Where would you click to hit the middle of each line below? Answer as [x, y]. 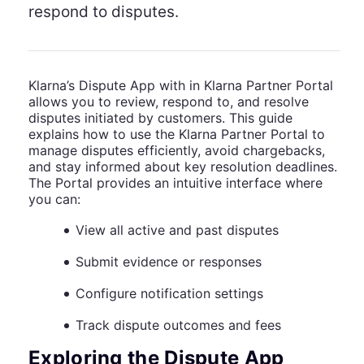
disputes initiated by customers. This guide [160, 117]
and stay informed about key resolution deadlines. [183, 166]
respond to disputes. [104, 11]
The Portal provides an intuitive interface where [175, 182]
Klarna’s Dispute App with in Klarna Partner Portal [181, 85]
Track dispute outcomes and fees [178, 325]
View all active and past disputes [177, 230]
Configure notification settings [169, 293]
